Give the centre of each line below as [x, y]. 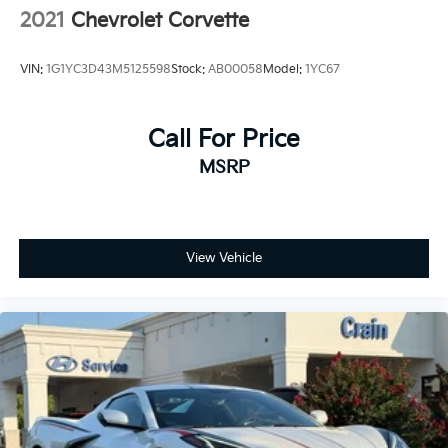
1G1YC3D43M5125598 [108, 70]
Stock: [189, 70]
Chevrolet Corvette [160, 20]
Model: [284, 70]
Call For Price [224, 139]
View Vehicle [224, 258]
